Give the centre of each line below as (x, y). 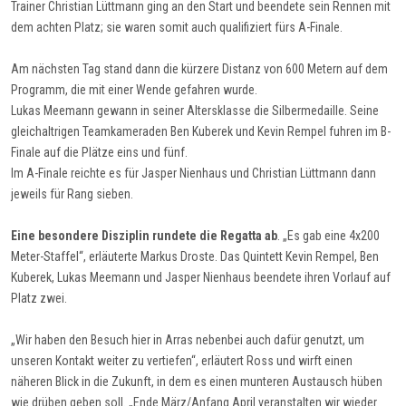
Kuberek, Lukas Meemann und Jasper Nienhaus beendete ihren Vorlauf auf (201, 277)
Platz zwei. (42, 298)
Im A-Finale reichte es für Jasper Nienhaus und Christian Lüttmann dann (193, 173)
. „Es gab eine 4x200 (329, 235)
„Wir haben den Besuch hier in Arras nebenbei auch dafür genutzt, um (188, 339)
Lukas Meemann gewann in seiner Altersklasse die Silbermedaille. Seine (195, 110)
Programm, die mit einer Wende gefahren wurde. (135, 89)
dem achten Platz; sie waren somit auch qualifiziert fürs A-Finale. (177, 27)
